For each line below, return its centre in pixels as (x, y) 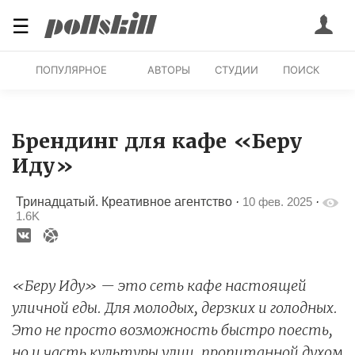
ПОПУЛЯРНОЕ (71, 69)
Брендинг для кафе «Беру (157, 141)
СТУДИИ (237, 69)
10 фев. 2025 (277, 201)
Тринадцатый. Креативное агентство (124, 201)
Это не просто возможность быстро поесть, (172, 330)
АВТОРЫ (169, 69)
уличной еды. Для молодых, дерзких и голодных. (175, 307)
